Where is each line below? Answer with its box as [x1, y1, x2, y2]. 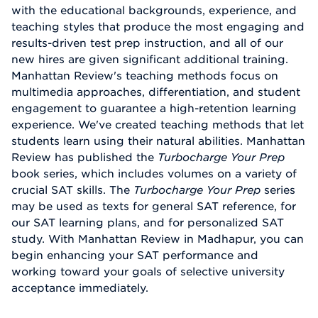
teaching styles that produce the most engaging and [11, 20, 305, 33]
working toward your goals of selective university [11, 265, 285, 278]
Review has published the [11, 150, 158, 164]
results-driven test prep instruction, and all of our [11, 36, 283, 50]
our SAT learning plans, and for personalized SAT [11, 216, 284, 229]
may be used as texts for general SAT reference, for [11, 199, 296, 213]
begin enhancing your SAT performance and [11, 248, 258, 262]
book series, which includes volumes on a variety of [11, 167, 297, 180]
